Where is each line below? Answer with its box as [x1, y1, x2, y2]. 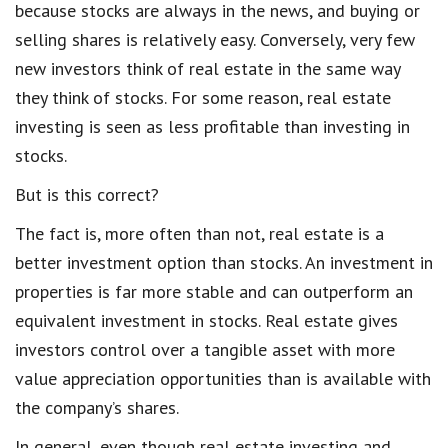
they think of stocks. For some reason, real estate [15, 85, 391, 109]
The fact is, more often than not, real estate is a [15, 221, 384, 245]
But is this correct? [15, 182, 159, 206]
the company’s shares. [15, 395, 179, 419]
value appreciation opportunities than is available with [15, 366, 431, 390]
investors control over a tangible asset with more [15, 337, 395, 361]
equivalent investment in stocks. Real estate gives [15, 308, 398, 332]
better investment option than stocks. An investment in [15, 250, 433, 274]
